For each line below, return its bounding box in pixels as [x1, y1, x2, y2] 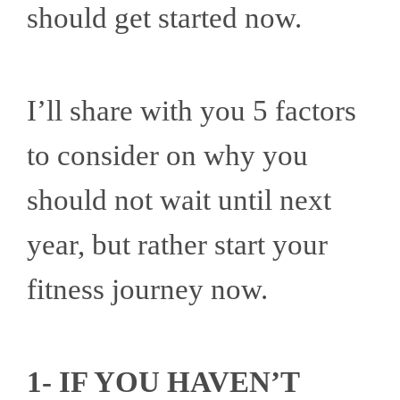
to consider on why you [27, 139, 308, 172]
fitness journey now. [27, 273, 268, 306]
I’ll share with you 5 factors [27, 95, 356, 128]
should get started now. [27, 2, 309, 35]
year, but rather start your [27, 229, 328, 262]
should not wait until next [27, 184, 331, 217]
